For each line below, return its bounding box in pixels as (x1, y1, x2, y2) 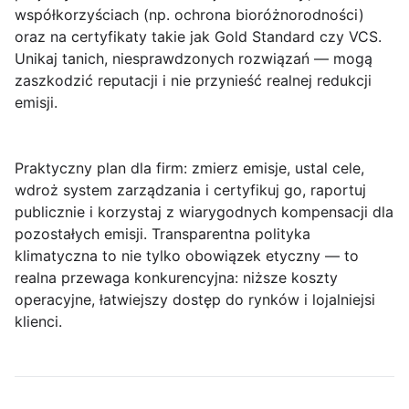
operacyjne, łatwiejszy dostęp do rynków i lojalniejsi (15, 290, 375, 309)
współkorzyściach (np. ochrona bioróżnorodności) (15, 5, 364, 24)
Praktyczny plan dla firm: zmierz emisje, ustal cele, (15, 159, 364, 177)
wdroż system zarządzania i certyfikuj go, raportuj (15, 181, 366, 199)
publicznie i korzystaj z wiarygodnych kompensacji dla (15, 203, 393, 221)
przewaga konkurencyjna (61, 268, 235, 287)
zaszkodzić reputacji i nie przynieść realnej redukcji (15, 71, 372, 89)
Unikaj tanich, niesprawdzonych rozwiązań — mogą (15, 49, 372, 68)
